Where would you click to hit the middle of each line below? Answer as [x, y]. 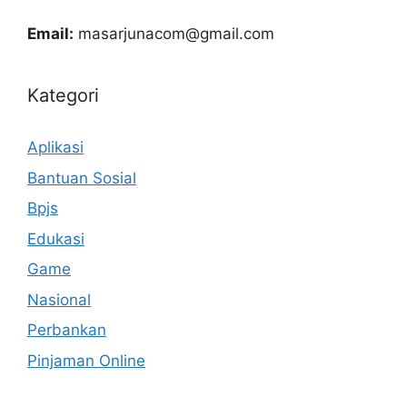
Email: [50, 34]
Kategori [63, 96]
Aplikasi [55, 148]
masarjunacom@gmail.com [176, 34]
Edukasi [56, 238]
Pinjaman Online [86, 360]
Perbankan [67, 330]
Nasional [59, 299]
